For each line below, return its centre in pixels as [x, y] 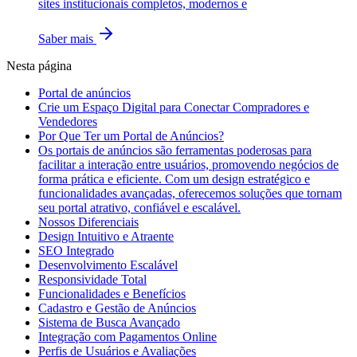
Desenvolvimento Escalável [108, 265]
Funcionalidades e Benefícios [112, 293]
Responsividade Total [92, 279]
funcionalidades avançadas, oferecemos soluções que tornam [190, 193]
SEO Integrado [76, 250]
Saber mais [67, 38]
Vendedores [68, 121]
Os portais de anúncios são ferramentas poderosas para [175, 150]
